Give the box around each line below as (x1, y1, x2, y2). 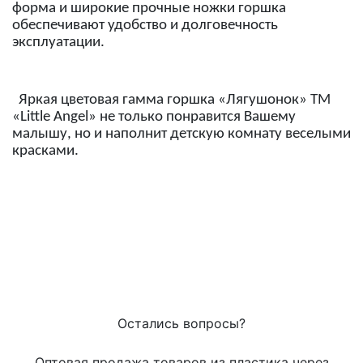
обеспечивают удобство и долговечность (12, 18, 278, 33)
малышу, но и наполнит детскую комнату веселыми (12, 126, 351, 142)
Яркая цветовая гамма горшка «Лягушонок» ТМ (12, 92, 331, 108)
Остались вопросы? (117, 315, 246, 331)
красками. (12, 143, 79, 159)
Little (20, 109, 50, 125)
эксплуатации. (12, 35, 105, 50)
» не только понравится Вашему (88, 109, 296, 125)
